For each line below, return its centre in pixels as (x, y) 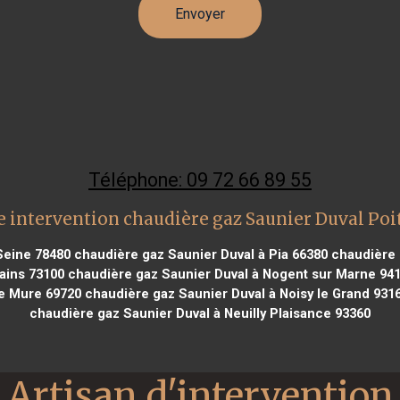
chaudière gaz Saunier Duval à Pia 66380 (199, 254)
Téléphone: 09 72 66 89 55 (200, 179)
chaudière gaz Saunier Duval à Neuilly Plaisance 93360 (200, 313)
